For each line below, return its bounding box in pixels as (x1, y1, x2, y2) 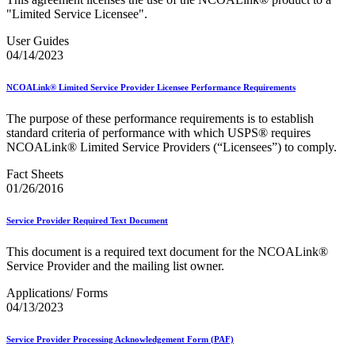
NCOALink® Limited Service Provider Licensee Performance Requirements (6, 82, 296, 93)
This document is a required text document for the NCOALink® (6, 244, 328, 258)
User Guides (6, 34, 69, 48)
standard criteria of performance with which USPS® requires (6, 126, 311, 140)
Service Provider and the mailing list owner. (6, 258, 224, 273)
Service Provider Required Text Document (6, 215, 168, 225)
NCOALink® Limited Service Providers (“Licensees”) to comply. (6, 140, 337, 155)
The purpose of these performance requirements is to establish (6, 112, 314, 126)
